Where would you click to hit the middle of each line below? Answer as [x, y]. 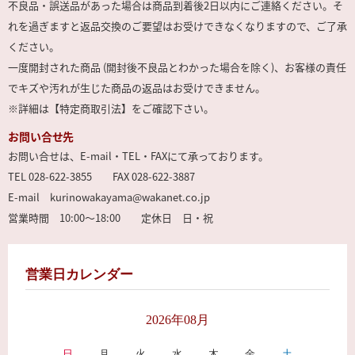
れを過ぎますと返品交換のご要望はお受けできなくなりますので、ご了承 [177, 26]
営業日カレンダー [80, 275]
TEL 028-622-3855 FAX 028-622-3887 [101, 177]
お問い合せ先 [41, 137]
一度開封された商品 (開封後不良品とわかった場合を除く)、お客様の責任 [177, 67]
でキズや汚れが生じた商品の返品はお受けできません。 [137, 88]
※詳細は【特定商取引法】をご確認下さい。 [111, 109]
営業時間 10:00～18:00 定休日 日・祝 [111, 218]
